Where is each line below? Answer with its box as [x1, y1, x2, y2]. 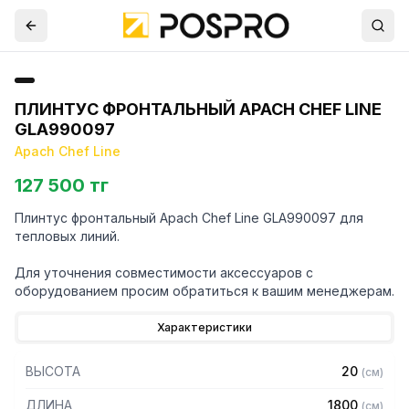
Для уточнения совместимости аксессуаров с [15, 265, 313, 280]
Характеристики [157, 320, 252, 334]
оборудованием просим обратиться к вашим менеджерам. [15, 283, 394, 299]
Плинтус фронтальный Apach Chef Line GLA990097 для [15, 210, 363, 225]
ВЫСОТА [26, 363, 80, 379]
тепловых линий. [15, 228, 120, 244]
